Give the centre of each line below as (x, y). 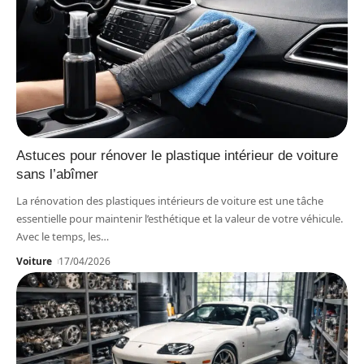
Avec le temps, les (58, 236)
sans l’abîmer (57, 174)
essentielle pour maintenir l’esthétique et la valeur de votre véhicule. (180, 218)
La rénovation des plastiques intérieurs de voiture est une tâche (170, 200)
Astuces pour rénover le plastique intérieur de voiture (177, 155)
